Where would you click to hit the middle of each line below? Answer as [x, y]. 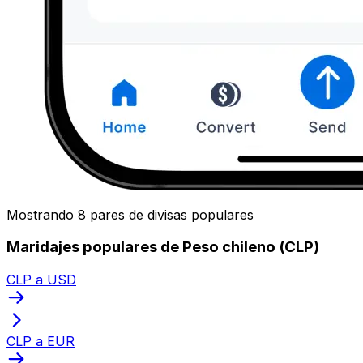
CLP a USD [41, 279]
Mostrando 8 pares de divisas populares [130, 214]
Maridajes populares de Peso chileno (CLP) [163, 247]
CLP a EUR [41, 341]
